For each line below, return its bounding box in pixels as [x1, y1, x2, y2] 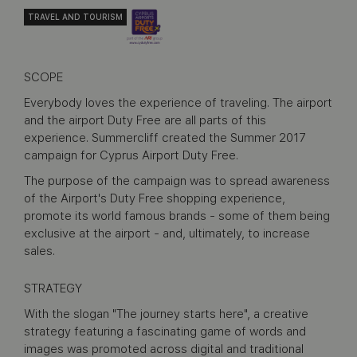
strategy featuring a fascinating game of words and [24, 324, 306, 339]
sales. [24, 244, 55, 258]
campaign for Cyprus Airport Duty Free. [24, 148, 238, 163]
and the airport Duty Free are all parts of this [24, 113, 266, 127]
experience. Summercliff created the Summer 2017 [24, 131, 306, 145]
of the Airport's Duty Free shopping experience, [24, 191, 285, 206]
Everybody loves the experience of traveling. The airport [24, 96, 332, 110]
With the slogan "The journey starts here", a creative [24, 307, 308, 321]
